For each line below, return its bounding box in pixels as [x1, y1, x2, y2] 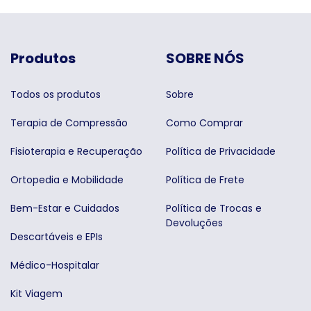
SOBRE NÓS [166, 49, 244, 68]
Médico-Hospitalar [10, 258, 99, 272]
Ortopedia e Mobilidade [10, 172, 124, 187]
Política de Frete [166, 172, 244, 187]
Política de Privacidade [166, 144, 276, 158]
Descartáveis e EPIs [10, 229, 103, 244]
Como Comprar [166, 115, 243, 130]
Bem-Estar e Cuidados [10, 201, 119, 215]
